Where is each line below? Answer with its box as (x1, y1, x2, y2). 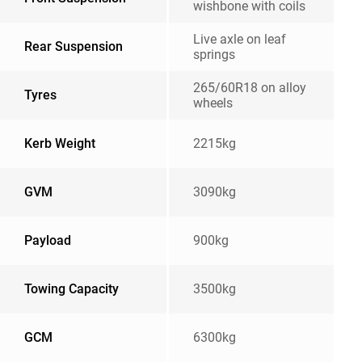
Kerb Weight (24, 136, 95, 151)
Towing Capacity (24, 281, 119, 297)
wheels (193, 95, 233, 111)
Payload (24, 233, 71, 248)
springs (193, 47, 235, 62)
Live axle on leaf (193, 32, 286, 47)
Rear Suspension (24, 39, 123, 54)
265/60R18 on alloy (193, 80, 306, 95)
